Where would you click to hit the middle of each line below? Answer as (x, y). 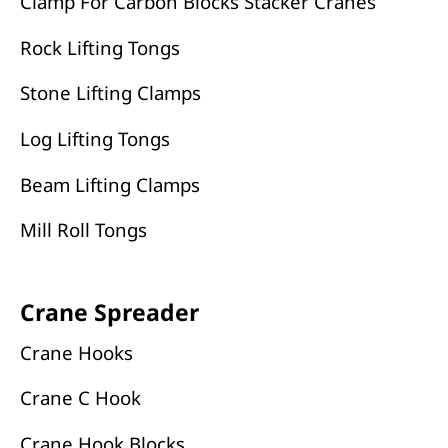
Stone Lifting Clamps (110, 93)
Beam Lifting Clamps (109, 184)
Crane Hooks (76, 352)
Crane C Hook (80, 398)
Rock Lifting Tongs (99, 47)
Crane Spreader (109, 312)
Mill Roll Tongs (83, 230)
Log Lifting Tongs (94, 138)
